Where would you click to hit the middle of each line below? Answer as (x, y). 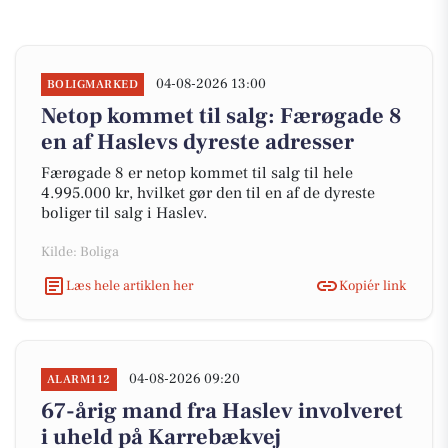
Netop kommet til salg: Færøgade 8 (221, 116)
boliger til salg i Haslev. (124, 213)
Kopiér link (372, 285)
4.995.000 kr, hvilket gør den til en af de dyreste (208, 193)
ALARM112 (79, 379)
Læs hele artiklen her (130, 285)
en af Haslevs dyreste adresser (197, 142)
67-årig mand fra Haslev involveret (222, 411)
